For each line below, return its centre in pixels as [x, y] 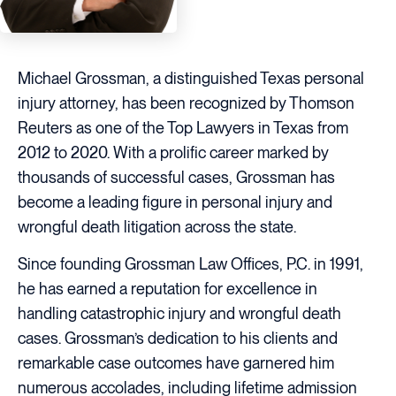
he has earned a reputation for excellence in [168, 288]
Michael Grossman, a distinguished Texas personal [191, 79]
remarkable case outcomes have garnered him [176, 362]
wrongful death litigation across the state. [159, 227]
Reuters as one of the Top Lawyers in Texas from [183, 128]
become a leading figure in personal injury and [175, 202]
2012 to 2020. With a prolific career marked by [173, 153]
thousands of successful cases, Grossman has [176, 178]
